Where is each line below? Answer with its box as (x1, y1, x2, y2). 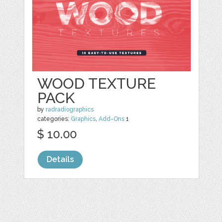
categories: (37, 115, 71, 123)
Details (47, 155, 74, 165)
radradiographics (46, 106, 94, 113)
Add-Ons (99, 115, 125, 123)
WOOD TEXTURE (37, 75, 157, 93)
